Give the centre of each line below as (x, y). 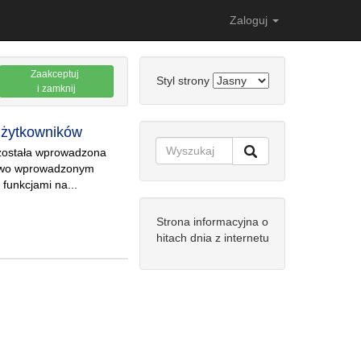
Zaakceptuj (56, 74)
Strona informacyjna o (212, 222)
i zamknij (56, 89)
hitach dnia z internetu (212, 238)
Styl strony (184, 81)
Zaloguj (250, 20)
